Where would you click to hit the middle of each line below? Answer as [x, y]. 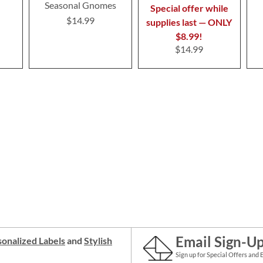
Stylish [98, 240]
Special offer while [189, 8]
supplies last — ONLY [189, 22]
